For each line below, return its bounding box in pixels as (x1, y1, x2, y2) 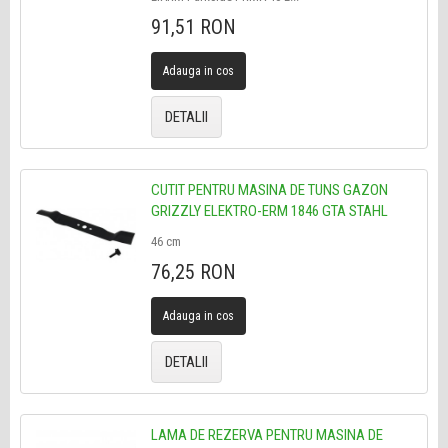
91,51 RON (150, 15, 236, 39)
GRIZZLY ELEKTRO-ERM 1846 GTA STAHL (150, 202, 388, 220)
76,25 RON (150, 260, 236, 284)
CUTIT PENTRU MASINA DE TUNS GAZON (150, 181, 388, 199)
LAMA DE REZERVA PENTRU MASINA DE (150, 426, 383, 444)
